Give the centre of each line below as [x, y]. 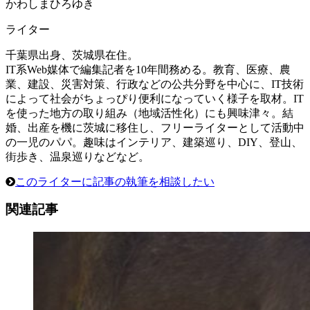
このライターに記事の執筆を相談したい [115, 181]
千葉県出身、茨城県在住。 [72, 55]
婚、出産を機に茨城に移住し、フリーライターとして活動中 [155, 127]
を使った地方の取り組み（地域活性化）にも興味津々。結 [149, 113]
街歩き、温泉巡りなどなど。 [77, 156]
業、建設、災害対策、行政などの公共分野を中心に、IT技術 [155, 84]
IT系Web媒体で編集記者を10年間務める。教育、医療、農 [148, 69]
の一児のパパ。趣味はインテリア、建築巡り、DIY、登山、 [154, 142]
